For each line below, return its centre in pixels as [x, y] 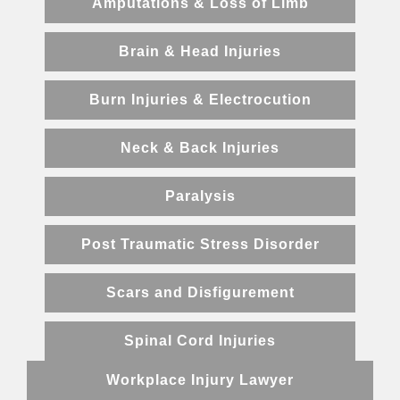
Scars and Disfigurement [200, 293]
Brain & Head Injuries [200, 52]
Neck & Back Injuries [200, 148]
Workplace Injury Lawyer [200, 380]
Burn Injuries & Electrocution [200, 100]
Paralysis [200, 196]
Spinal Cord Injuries [200, 341]
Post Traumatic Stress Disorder [200, 245]
